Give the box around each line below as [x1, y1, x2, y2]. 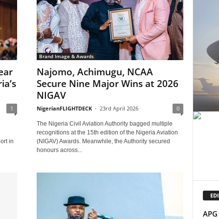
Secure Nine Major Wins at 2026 [36, 77, 178, 90]
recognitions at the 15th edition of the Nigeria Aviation [36, 129, 178, 136]
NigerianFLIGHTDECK [36, 105, 92, 112]
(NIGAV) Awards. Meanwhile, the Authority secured [36, 138, 170, 145]
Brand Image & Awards [39, 53, 94, 60]
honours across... [36, 147, 82, 153]
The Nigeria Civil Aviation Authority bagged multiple [36, 120, 173, 127]
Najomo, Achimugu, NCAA [36, 66, 153, 78]
